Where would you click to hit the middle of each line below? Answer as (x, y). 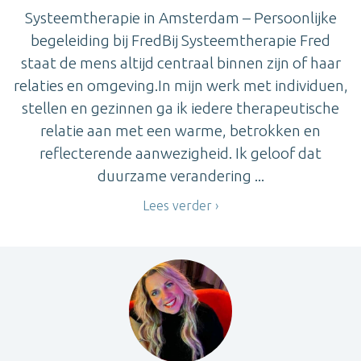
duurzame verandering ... (180, 176)
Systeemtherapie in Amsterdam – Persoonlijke (180, 18)
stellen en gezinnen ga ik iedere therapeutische (180, 108)
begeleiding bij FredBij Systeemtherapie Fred (180, 41)
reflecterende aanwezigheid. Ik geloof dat (180, 154)
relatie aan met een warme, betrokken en (180, 131)
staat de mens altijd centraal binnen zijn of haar (180, 63)
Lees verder (177, 206)
